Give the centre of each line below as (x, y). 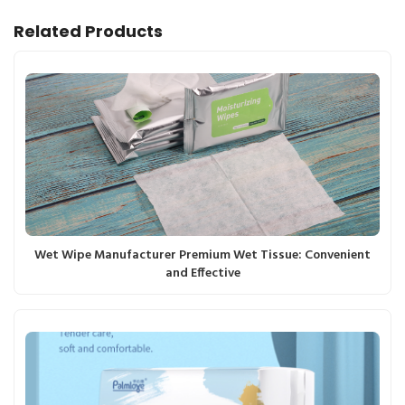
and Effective (202, 273)
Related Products (88, 31)
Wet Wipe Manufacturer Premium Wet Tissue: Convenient (202, 255)
